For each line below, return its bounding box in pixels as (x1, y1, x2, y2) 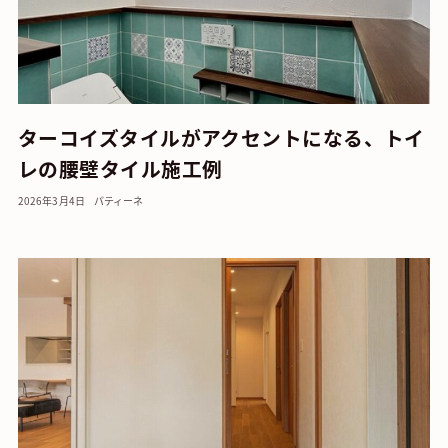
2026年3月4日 (17, 193, 85, 209)
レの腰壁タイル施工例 (17, 154, 223, 184)
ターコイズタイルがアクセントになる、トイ (17, 123, 425, 153)
